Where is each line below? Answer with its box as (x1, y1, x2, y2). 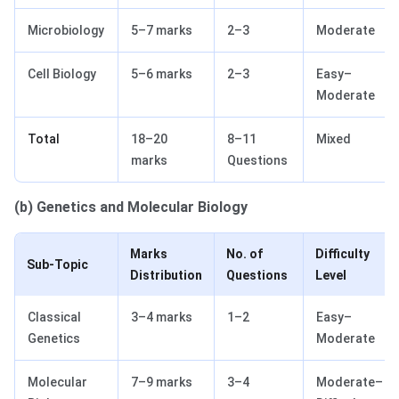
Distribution (130, 268, 202, 283)
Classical (28, 310, 81, 325)
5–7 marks (131, 23, 192, 38)
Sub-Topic (27, 257, 88, 273)
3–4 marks (131, 310, 192, 325)
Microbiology (28, 23, 104, 38)
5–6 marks (131, 67, 192, 82)
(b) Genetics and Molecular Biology (14, 199, 248, 216)
